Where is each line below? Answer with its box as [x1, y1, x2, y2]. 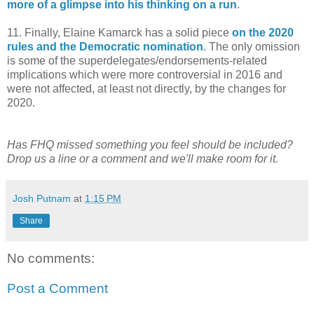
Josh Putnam [13, 192, 71, 204]
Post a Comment [7, 281, 108, 296]
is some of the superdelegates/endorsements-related [7, 54, 267, 67]
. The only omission [203, 40, 300, 53]
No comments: [7, 250, 95, 266]
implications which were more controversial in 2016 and [7, 68, 282, 81]
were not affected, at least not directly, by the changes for [7, 82, 286, 95]
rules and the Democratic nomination [7, 40, 203, 53]
